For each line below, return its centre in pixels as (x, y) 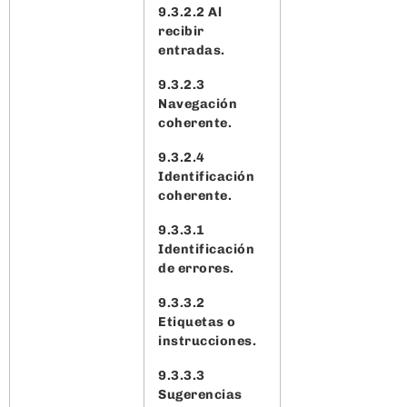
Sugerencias (200, 394)
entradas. (193, 50)
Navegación (198, 103)
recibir (181, 30)
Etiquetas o (197, 321)
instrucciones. (209, 340)
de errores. (198, 268)
